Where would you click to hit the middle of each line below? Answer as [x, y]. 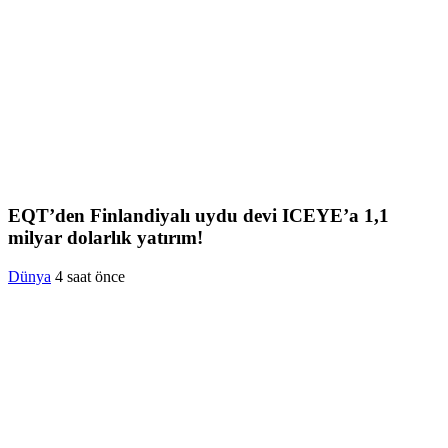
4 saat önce [90, 276]
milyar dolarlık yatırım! [105, 237]
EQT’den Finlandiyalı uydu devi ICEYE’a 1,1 [198, 215]
